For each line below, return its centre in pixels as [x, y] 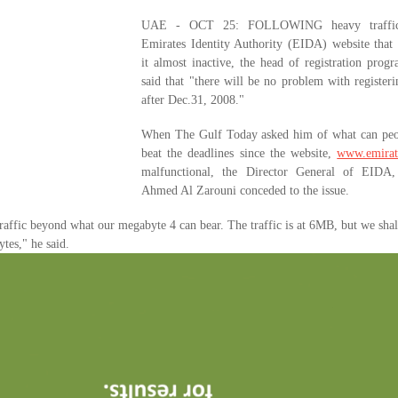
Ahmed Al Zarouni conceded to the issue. [245, 190]
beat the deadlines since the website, [239, 153]
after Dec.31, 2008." [193, 99]
